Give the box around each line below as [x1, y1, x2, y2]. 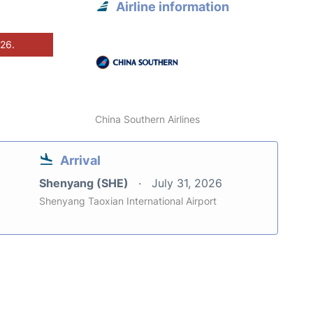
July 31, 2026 [152, 175, 222, 190]
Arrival [60, 152, 101, 168]
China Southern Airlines [95, 112, 201, 125]
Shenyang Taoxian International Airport [39, 194, 217, 207]
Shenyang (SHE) [39, 175, 131, 190]
